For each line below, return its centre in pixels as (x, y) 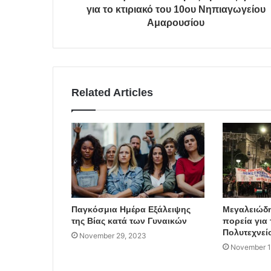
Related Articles (112, 93)
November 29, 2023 (113, 236)
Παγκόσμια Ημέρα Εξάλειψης (131, 210)
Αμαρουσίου (176, 23)
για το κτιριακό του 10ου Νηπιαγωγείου (176, 10)
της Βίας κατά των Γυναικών (129, 221)
